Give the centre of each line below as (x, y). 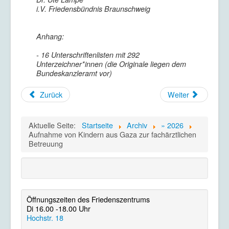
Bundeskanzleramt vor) (74, 73)
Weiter (179, 94)
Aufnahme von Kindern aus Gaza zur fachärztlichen (112, 134)
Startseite (97, 125)
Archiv (137, 125)
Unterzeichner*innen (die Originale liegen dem (111, 64)
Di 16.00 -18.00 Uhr (59, 208)
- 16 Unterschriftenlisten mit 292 (88, 55)
